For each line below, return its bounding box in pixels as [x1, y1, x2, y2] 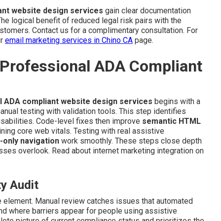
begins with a [152, 97, 200, 107]
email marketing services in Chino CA [5, 36, 133, 45]
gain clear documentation [103, 6, 191, 16]
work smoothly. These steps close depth [59, 136, 202, 146]
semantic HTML [142, 116, 201, 126]
